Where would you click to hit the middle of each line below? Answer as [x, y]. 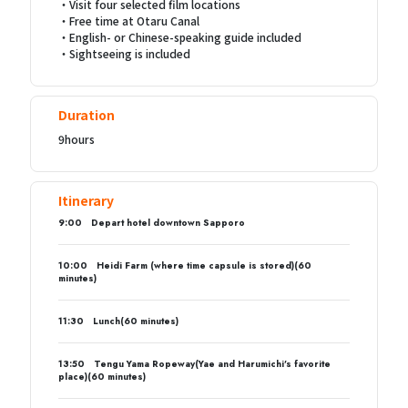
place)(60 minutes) [102, 377]
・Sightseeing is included [124, 54]
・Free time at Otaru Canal [128, 21]
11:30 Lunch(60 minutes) [118, 321]
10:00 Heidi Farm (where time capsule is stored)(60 [184, 266]
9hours [76, 139]
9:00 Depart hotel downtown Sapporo [151, 223]
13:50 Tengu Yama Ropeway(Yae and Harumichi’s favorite [194, 364]
